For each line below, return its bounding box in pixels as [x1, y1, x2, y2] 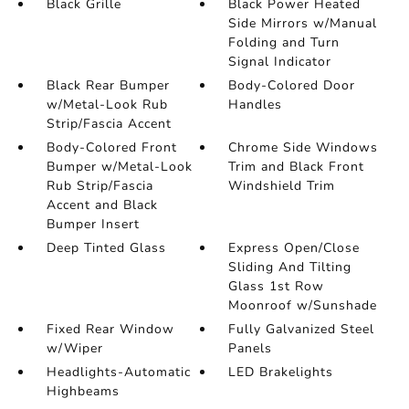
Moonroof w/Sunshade [228, 297, 378, 314]
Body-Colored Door [228, 77, 356, 94]
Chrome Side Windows [228, 139, 379, 156]
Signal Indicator [228, 53, 332, 70]
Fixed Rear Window [46, 320, 174, 338]
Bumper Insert [46, 215, 140, 233]
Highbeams [46, 383, 120, 400]
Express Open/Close [228, 239, 361, 257]
